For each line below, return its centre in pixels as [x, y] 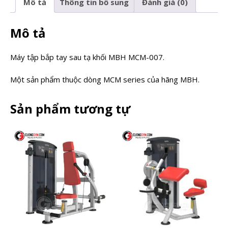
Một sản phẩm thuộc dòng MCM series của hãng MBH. [105, 80]
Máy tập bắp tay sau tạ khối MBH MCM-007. [87, 57]
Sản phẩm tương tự [70, 109]
